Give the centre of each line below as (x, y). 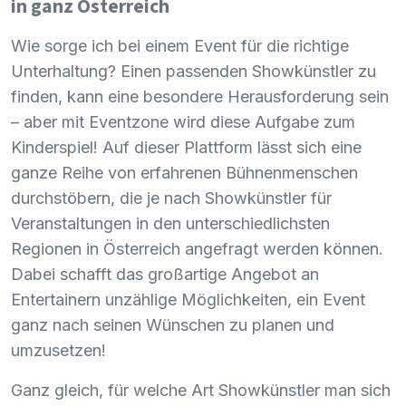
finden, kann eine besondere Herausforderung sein (200, 96)
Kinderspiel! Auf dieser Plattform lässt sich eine (186, 147)
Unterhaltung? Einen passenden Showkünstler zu (193, 71)
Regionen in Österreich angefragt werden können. (197, 248)
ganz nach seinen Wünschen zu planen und (173, 324)
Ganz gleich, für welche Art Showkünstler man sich (201, 390)
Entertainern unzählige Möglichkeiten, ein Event (188, 299)
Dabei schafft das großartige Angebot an (165, 274)
